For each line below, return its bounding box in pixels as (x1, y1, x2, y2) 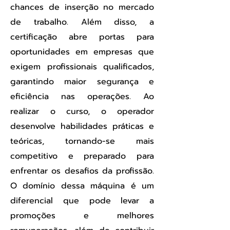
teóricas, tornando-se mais (10, 135, 154, 147)
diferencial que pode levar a (10, 195, 154, 207)
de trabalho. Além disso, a (10, 16, 154, 28)
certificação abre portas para (10, 31, 154, 43)
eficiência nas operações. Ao (10, 90, 154, 103)
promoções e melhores (10, 209, 154, 222)
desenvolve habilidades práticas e (10, 120, 154, 132)
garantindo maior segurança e (10, 75, 154, 88)
